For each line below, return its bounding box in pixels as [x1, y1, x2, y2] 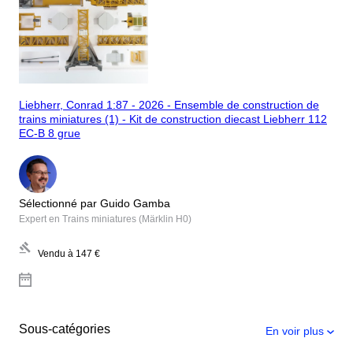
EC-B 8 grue [19, 127, 80, 140]
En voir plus [266, 324, 324, 337]
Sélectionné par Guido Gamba [19, 196, 170, 210]
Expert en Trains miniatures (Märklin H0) [19, 213, 191, 225]
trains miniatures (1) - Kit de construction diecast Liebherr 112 [19, 113, 327, 126]
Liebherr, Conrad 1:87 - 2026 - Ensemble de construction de [19, 98, 319, 112]
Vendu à [38, 247, 73, 259]
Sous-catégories [19, 321, 110, 336]
